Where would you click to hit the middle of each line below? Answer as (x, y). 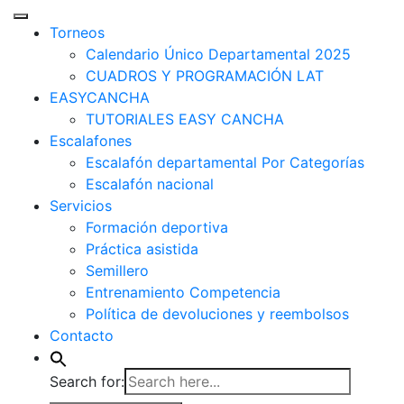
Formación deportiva (157, 227)
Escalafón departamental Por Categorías (225, 162)
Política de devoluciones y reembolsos (217, 314)
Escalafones (91, 141)
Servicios (81, 206)
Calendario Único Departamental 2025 (218, 54)
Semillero (117, 271)
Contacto (82, 335)
